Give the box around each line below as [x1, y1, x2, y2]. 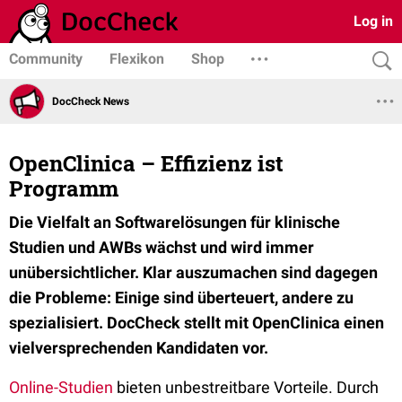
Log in [354, 13, 393, 30]
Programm [9, 174, 118, 203]
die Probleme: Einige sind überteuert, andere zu [9, 288, 354, 307]
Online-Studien [9, 378, 113, 397]
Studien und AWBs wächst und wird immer [9, 238, 314, 257]
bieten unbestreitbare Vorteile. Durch [113, 378, 379, 397]
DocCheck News [52, 94, 129, 108]
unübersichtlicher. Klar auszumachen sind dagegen [9, 263, 378, 282]
